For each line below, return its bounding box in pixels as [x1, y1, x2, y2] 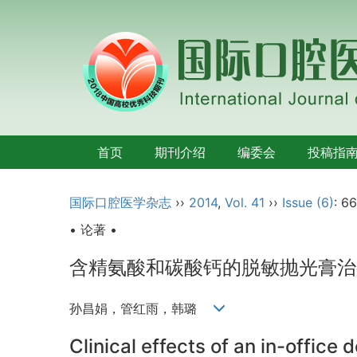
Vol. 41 [225, 194, 265, 210]
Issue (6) [282, 194, 334, 210]
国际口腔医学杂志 [69, 194, 171, 210]
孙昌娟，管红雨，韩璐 [69, 300, 213, 317]
